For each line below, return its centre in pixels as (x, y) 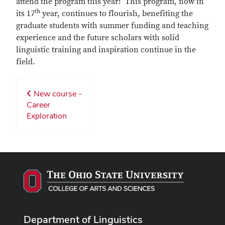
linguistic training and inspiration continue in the (106, 49)
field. (26, 62)
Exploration (47, 116)
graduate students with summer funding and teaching (112, 25)
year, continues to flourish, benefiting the (117, 13)
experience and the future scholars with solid (98, 37)
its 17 (25, 13)
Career (38, 104)
